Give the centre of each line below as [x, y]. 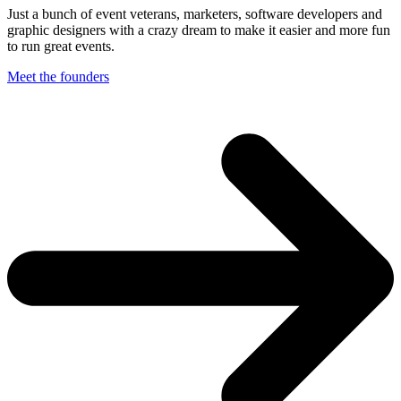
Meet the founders [58, 77]
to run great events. [61, 47]
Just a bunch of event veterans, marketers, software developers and [195, 14]
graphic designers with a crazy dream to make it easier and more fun [199, 30]
